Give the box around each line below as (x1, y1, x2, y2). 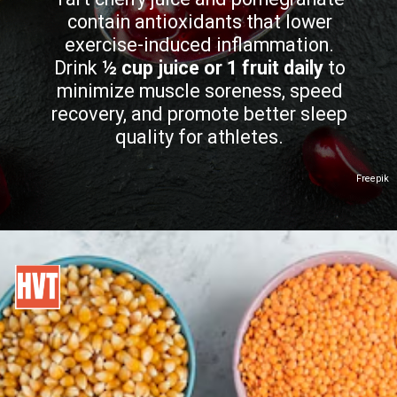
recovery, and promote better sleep (51, 102, 348, 125)
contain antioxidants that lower (66, 10, 332, 33)
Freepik (356, 172, 390, 184)
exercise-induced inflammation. (65, 33, 335, 56)
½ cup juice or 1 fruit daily (101, 56, 323, 79)
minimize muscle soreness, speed (56, 79, 343, 102)
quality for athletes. (115, 125, 284, 148)
